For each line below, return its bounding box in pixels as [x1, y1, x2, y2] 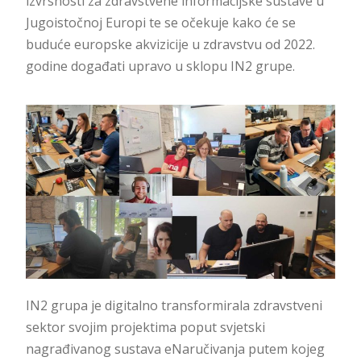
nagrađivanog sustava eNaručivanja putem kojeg [25, 339, 325, 358]
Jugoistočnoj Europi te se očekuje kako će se [25, 13, 296, 31]
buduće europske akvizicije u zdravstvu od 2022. [25, 35, 315, 53]
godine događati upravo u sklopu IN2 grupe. [25, 56, 295, 75]
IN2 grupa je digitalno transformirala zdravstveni [25, 296, 322, 314]
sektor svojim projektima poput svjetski [25, 317, 265, 336]
